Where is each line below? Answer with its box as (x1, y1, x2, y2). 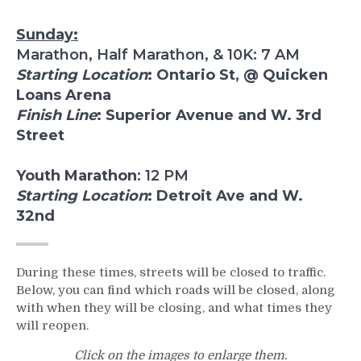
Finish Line (16, 106, 97, 124)
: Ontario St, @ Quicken (147, 65, 328, 84)
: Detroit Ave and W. (147, 186, 303, 205)
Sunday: (16, 25, 78, 44)
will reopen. (16, 318, 89, 333)
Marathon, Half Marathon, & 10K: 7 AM (16, 45, 300, 64)
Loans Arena (16, 85, 111, 104)
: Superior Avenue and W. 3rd (97, 106, 322, 124)
